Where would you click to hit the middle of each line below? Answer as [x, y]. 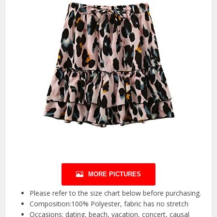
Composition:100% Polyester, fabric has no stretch [109, 204]
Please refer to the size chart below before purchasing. [116, 193]
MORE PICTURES [115, 174]
